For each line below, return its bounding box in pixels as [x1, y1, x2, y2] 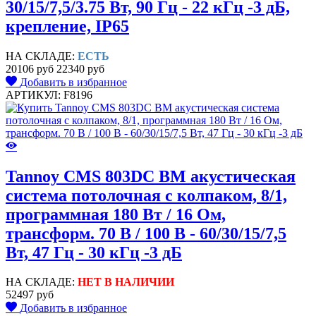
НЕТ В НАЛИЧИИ [78, 276, 174, 288]
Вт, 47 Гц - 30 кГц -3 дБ [6, 243, 182, 262]
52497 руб [6, 288, 54, 301]
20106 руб [6, 62, 54, 75]
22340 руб [56, 62, 104, 75]
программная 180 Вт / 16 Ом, [6, 205, 226, 224]
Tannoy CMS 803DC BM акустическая [6, 166, 296, 186]
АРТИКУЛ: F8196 [6, 88, 92, 101]
